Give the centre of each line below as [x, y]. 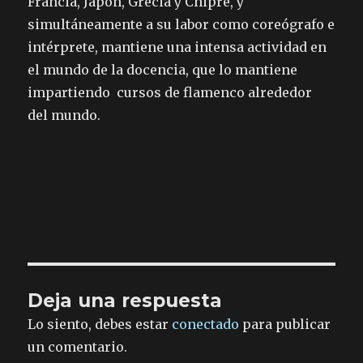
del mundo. [64, 115]
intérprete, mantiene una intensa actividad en [177, 47]
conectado [206, 325]
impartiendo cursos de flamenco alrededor [170, 93]
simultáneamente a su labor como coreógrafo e [181, 25]
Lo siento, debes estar [100, 325]
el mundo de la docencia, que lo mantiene [163, 70]
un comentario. [78, 347]
